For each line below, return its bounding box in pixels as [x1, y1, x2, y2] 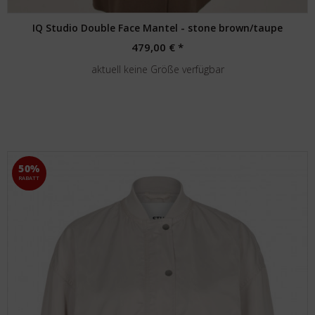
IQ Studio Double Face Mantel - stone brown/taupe [32, 21, 283, 34]
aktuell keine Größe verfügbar [91, 63, 224, 76]
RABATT [18, 174, 41, 182]
